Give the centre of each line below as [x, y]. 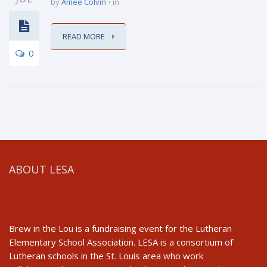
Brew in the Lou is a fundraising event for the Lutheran [120, 228]
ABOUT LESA [41, 169]
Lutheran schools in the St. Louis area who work [106, 256]
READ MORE [85, 36]
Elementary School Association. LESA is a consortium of [121, 242]
